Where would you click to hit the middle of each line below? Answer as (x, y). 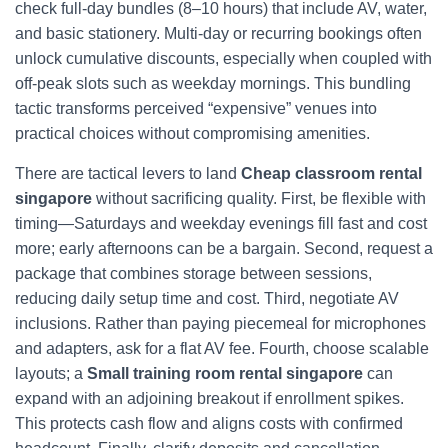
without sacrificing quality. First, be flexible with (259, 198)
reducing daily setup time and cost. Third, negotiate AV (207, 298)
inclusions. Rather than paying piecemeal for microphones (220, 323)
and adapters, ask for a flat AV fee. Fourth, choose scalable (222, 348)
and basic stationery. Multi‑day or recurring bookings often (218, 33)
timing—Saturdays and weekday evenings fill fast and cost (221, 223)
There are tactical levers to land (128, 173)
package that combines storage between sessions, (193, 273)
